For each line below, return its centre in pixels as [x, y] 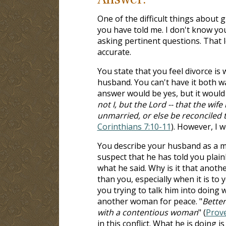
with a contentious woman [148, 212]
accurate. [114, 52]
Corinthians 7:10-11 [134, 126]
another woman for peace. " [150, 201]
